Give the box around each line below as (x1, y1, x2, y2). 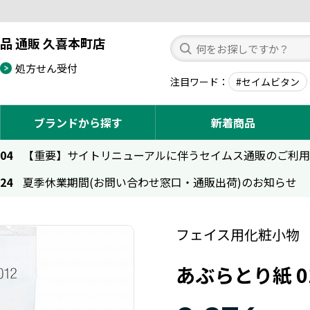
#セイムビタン (236, 74, 300, 89)
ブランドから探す (33, 113, 122, 131)
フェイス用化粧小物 (176, 224, 300, 244)
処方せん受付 (15, 60, 77, 75)
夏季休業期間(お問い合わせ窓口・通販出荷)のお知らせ (23, 174, 297, 190)
